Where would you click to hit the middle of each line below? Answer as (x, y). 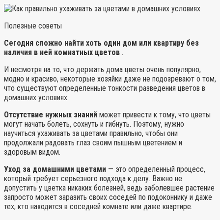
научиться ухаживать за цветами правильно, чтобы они (91, 133)
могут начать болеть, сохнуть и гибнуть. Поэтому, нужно (94, 124)
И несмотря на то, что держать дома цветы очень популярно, (102, 69)
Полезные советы (33, 26)
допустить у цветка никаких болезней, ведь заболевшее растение (109, 188)
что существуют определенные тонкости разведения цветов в (105, 88)
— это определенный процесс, (156, 169)
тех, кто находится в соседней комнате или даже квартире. (98, 206)
